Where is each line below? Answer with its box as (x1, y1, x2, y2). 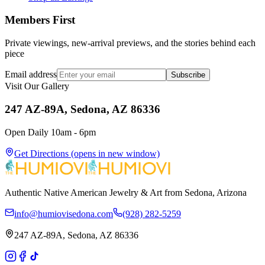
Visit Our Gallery (5, 81, 69, 92)
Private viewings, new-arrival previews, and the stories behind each (5, 38, 256, 49)
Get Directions (14, 148, 69, 159)
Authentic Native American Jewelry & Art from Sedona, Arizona (5, 187, 247, 198)
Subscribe (171, 70, 205, 80)
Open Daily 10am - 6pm (5, 127, 96, 137)
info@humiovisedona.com (14, 208, 113, 219)
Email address (5, 69, 57, 80)
